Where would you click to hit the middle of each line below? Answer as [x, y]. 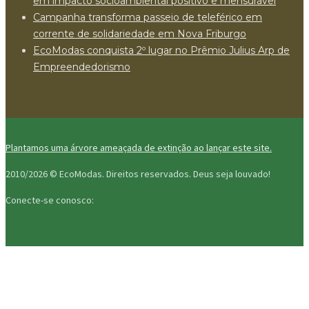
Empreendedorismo [82, 67]
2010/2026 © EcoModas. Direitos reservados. [99, 173]
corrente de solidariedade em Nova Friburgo [140, 33]
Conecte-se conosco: [50, 200]
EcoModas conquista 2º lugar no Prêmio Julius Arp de [161, 50]
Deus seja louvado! [232, 173]
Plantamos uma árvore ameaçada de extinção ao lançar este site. [139, 147]
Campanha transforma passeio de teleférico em [148, 17]
